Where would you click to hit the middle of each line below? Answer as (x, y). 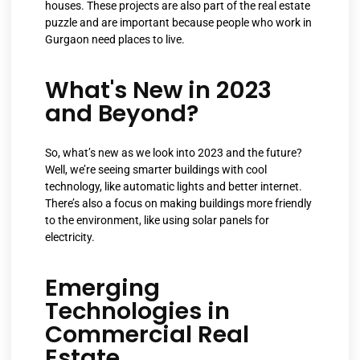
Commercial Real (147, 335)
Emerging (102, 288)
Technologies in (137, 311)
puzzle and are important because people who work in (178, 22)
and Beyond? (122, 113)
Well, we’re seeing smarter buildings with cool (156, 169)
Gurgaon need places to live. (115, 39)
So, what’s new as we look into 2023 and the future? (174, 152)
